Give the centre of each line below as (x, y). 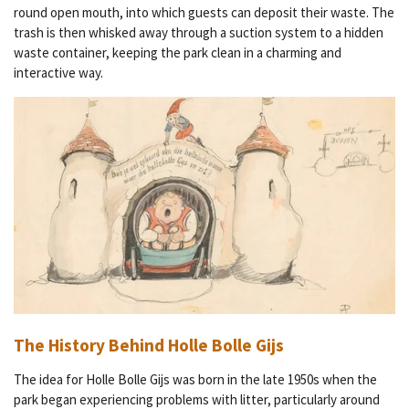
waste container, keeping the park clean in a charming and (178, 53)
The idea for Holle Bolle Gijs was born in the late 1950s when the (195, 379)
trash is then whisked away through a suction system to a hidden (199, 33)
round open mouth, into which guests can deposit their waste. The (204, 13)
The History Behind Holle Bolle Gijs (149, 345)
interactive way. (58, 73)
